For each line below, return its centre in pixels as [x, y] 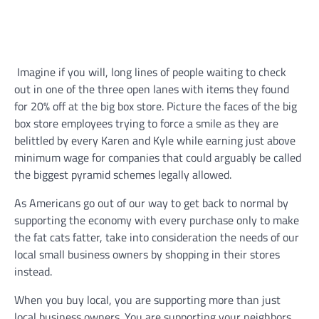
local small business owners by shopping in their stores [147, 255]
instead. [35, 272]
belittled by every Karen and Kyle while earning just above [155, 141]
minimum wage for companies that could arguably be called [158, 158]
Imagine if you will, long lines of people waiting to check [150, 72]
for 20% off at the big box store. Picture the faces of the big [156, 106]
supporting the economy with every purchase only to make [157, 220]
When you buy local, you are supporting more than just [147, 300]
